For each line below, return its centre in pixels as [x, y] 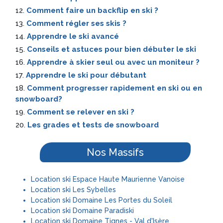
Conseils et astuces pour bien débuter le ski [111, 49]
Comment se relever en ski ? [81, 112]
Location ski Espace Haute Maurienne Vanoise [108, 179]
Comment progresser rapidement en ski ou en [114, 88]
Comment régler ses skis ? [76, 23]
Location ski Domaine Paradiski [82, 211]
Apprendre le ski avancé [73, 36]
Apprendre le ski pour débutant [86, 75]
